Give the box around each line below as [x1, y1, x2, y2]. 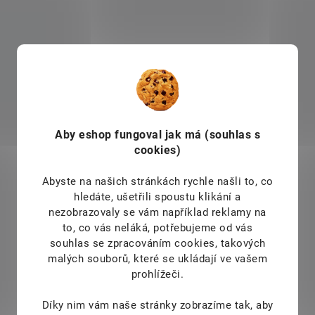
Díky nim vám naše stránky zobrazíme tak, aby [41, 298, 274, 311]
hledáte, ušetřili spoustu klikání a [74, 190, 241, 203]
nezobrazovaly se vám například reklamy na [49, 205, 266, 219]
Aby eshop [55, 127, 115, 141]
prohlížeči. [131, 267, 184, 281]
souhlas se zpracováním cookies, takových [49, 236, 266, 250]
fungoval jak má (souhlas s [115, 127, 260, 141]
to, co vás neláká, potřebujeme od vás [62, 221, 253, 234]
